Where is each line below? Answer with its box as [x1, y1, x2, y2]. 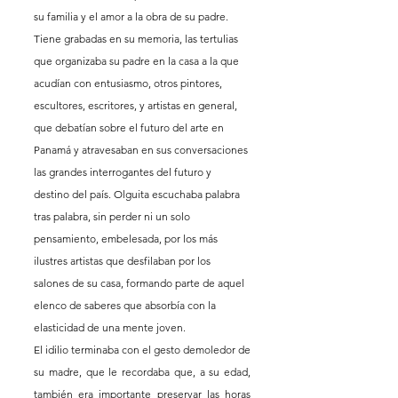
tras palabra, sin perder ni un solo [34, 210, 193, 224]
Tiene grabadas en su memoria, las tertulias [34, 32, 241, 46]
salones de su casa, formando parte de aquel [34, 276, 247, 291]
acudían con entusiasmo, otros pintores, [34, 76, 225, 91]
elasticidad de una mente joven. [34, 321, 186, 335]
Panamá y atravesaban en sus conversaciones [34, 143, 251, 157]
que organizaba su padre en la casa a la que [34, 54, 242, 68]
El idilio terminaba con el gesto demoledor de [34, 343, 251, 357]
